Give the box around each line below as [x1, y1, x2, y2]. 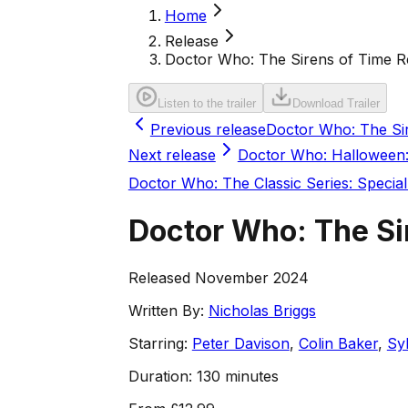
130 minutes [196, 366, 279, 385]
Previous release [149, 120, 266, 138]
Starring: [127, 333, 188, 352]
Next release [127, 146, 216, 164]
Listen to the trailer [157, 97, 256, 110]
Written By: [127, 301, 204, 320]
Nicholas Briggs [208, 301, 316, 320]
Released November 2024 [127, 268, 309, 287]
